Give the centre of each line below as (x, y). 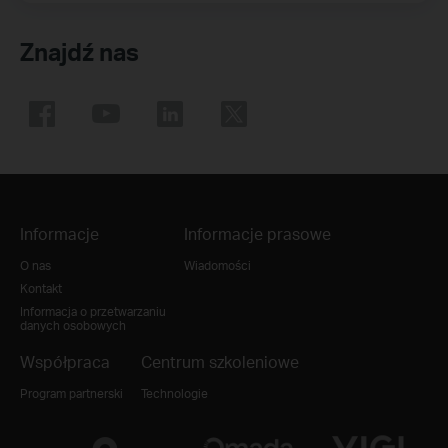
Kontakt (41, 289)
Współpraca (65, 362)
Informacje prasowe (257, 234)
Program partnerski (71, 394)
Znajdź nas (79, 52)
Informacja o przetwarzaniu (93, 312)
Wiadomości (217, 266)
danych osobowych (73, 326)
